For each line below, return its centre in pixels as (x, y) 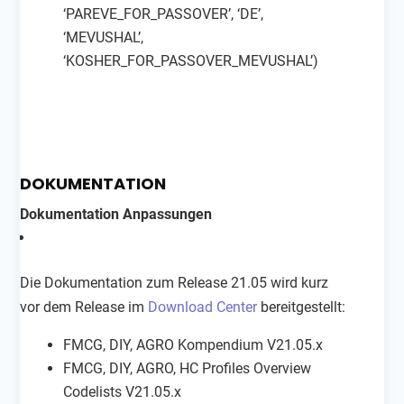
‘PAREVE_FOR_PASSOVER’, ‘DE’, (164, 14)
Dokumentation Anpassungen (116, 214)
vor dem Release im (84, 307)
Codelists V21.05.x (123, 391)
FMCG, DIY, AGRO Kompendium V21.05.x (193, 344)
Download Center (203, 307)
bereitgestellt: (302, 307)
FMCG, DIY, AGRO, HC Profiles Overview (188, 368)
